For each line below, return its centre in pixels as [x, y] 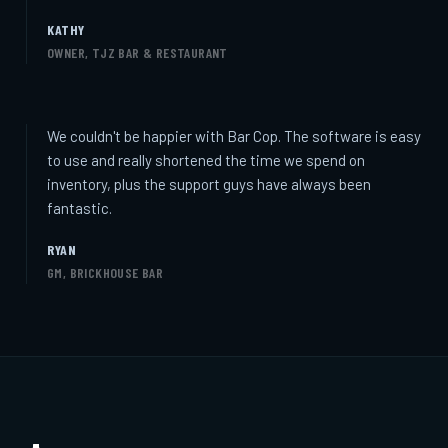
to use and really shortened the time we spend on [206, 159]
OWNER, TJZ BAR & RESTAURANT [137, 52]
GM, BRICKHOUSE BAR [105, 272]
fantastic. [79, 207]
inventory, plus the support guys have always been [209, 183]
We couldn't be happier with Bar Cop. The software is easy [234, 135]
